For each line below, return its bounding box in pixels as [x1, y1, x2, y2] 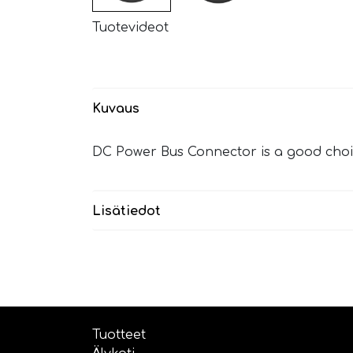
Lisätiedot [92, 204, 161, 219]
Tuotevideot [92, 20, 169, 35]
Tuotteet [92, 328, 146, 343]
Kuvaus [92, 102, 139, 117]
